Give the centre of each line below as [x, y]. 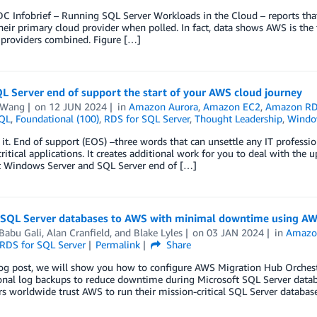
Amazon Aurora [164, 106]
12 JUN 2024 [78, 106]
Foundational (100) [57, 119]
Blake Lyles [158, 232]
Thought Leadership [238, 119]
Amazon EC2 [232, 106]
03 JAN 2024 [236, 232]
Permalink [118, 244]
